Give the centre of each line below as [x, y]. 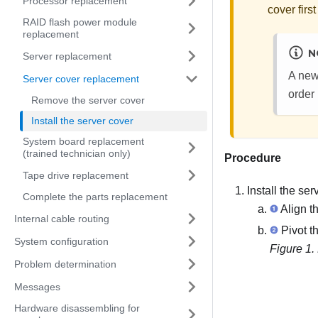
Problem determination [65, 264]
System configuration [61, 241]
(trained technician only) [77, 153]
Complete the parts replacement [95, 197]
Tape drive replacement [76, 175]
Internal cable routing [62, 218]
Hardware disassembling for [77, 308]
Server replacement [67, 56]
